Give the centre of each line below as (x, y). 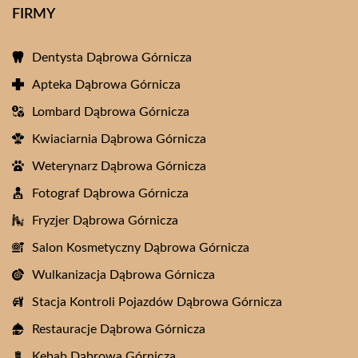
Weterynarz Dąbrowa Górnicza (119, 166)
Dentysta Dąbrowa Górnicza (112, 58)
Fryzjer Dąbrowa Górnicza (105, 221)
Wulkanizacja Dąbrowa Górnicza (123, 275)
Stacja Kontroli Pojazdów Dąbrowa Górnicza (157, 302)
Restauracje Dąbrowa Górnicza (119, 329)
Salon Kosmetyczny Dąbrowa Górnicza (141, 248)
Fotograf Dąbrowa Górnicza (110, 193)
